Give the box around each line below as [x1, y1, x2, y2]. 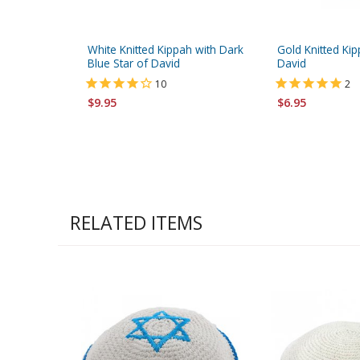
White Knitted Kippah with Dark [88, 41, 243, 57]
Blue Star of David [88, 55, 180, 71]
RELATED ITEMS [70, 209, 202, 235]
